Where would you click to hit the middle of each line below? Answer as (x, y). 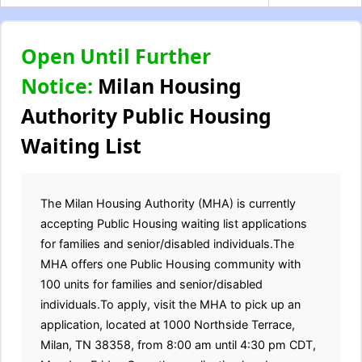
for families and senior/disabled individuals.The (167, 244)
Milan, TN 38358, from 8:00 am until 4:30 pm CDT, (178, 345)
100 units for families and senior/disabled (152, 284)
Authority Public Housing (146, 116)
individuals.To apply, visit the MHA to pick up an (170, 304)
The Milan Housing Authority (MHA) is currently (168, 203)
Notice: (57, 86)
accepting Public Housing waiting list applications (174, 223)
